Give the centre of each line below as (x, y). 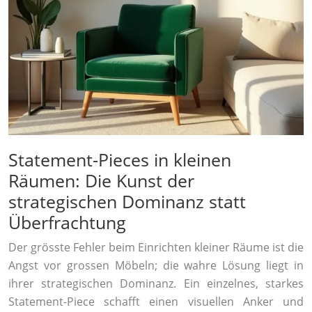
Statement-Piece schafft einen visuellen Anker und (156, 302)
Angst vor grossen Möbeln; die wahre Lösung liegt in (156, 266)
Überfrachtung (67, 223)
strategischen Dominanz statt (127, 202)
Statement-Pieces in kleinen (120, 160)
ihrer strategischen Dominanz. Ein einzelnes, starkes (156, 284)
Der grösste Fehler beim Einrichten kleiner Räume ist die (156, 248)
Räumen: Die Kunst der (101, 181)
